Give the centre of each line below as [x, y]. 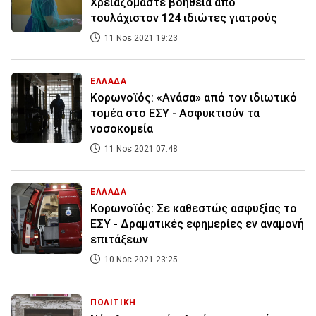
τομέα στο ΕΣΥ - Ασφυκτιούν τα [175, 114]
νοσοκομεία [122, 129]
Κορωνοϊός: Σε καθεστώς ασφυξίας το [194, 209]
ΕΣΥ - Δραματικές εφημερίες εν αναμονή [197, 224]
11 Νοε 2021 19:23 [140, 38]
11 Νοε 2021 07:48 [140, 149]
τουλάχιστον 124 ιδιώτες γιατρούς [184, 18]
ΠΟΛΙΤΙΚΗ [113, 303]
